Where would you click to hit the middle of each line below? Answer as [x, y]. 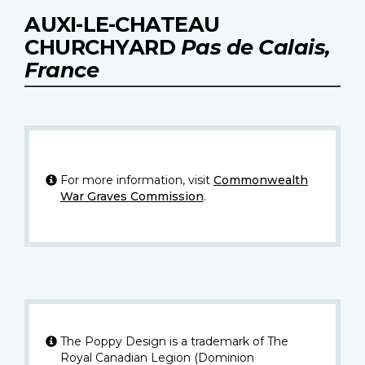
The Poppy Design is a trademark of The [174, 342]
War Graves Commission [132, 197]
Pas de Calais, [255, 47]
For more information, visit [136, 180]
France [62, 70]
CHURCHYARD [103, 47]
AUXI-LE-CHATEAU [122, 24]
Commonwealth [260, 180]
